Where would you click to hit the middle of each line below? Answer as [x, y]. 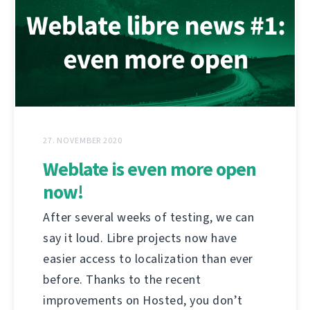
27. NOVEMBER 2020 [83, 141]
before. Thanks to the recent [122, 280]
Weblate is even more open [149, 170]
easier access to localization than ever [148, 259]
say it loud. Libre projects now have [140, 238]
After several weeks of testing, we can [148, 218]
